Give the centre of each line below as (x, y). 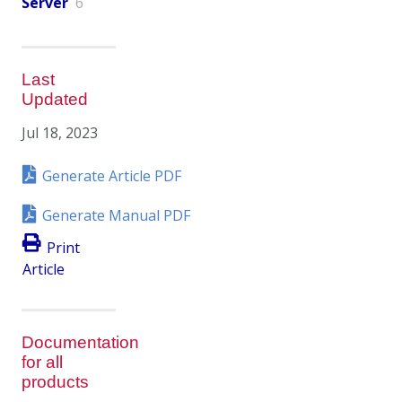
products (55, 382)
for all (42, 363)
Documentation (80, 343)
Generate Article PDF (112, 175)
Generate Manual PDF (116, 215)
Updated (55, 99)
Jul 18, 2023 (60, 132)
